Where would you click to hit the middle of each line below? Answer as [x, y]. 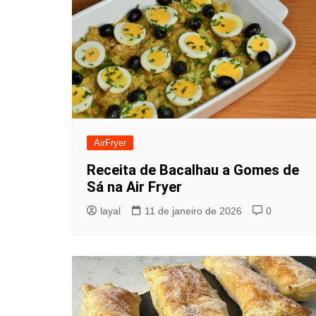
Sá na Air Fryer [134, 187]
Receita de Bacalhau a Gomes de [193, 170]
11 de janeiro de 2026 [193, 211]
